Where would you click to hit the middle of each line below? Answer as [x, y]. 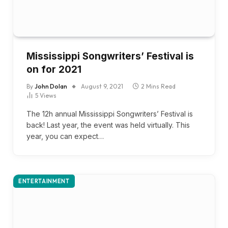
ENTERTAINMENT [44, 181]
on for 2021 [54, 69]
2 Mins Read [158, 86]
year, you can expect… [65, 136]
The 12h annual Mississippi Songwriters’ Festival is [110, 113]
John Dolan [51, 86]
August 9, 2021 [102, 86]
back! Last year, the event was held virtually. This [108, 125]
